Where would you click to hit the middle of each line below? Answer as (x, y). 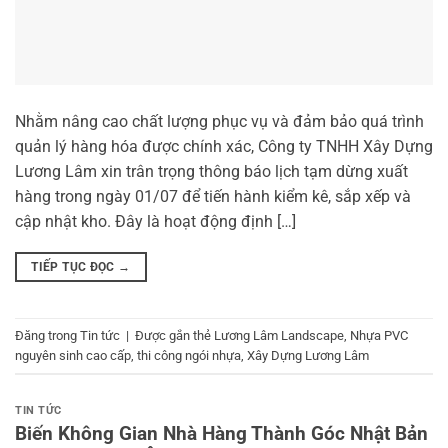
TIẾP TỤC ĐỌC (75, 267)
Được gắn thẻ (174, 335)
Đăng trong (47, 335)
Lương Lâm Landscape (279, 335)
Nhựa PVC (379, 335)
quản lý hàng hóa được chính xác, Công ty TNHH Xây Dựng (224, 147)
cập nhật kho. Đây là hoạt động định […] (155, 222)
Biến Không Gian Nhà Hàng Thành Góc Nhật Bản (221, 433)
